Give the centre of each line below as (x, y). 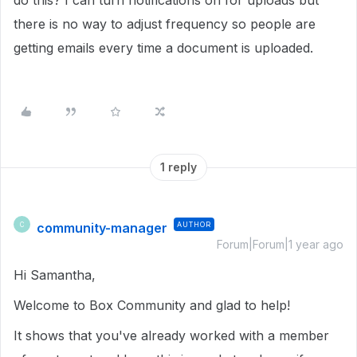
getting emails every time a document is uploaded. (165, 48)
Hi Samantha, (57, 275)
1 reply (178, 167)
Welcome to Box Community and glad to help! (154, 305)
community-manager (102, 228)
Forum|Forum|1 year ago (280, 244)
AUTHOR (194, 224)
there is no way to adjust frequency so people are (165, 24)
